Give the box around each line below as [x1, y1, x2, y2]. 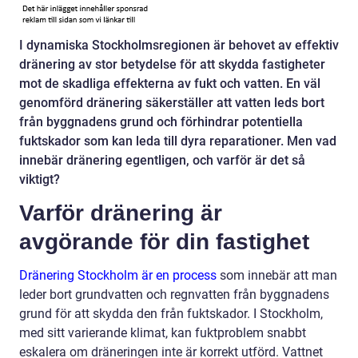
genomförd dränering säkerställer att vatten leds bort [19, 94, 324, 110]
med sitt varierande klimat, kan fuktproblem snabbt [19, 324, 306, 340]
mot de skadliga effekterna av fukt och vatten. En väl [19, 75, 320, 91]
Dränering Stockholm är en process [19, 267, 217, 283]
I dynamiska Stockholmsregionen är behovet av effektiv [19, 37, 339, 53]
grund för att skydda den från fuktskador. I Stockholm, [19, 305, 323, 321]
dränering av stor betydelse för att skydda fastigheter [19, 56, 325, 72]
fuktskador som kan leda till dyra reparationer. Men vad [19, 133, 336, 149]
